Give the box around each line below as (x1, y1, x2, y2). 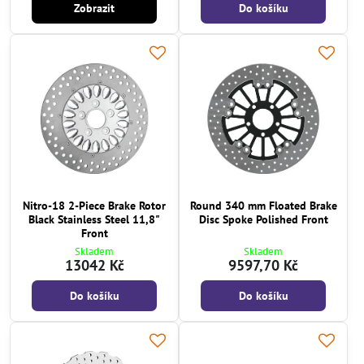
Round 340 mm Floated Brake (189, 198, 337, 213)
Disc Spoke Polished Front (198, 212, 328, 227)
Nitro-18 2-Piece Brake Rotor (23, 198, 166, 213)
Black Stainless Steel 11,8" (28, 212, 160, 227)
